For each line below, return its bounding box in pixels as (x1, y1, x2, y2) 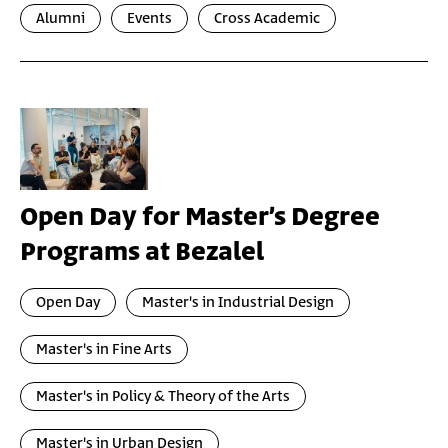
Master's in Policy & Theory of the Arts (36, 386, 290, 407)
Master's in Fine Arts (36, 339, 172, 360)
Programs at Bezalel (20, 234, 264, 271)
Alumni (36, 8, 85, 29)
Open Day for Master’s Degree (20, 199, 380, 236)
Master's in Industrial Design (142, 292, 334, 313)
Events (127, 8, 172, 29)
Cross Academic (214, 8, 320, 29)
